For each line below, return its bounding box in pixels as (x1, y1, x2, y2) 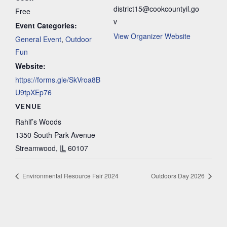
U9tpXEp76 (15, 87, 52, 98)
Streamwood (15, 143, 56, 154)
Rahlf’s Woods (15, 117, 61, 127)
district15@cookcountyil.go (113, 4, 199, 14)
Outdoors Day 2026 (151, 171, 206, 180)
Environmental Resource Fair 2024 (21, 171, 119, 180)
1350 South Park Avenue (15, 130, 95, 140)
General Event (15, 34, 61, 45)
